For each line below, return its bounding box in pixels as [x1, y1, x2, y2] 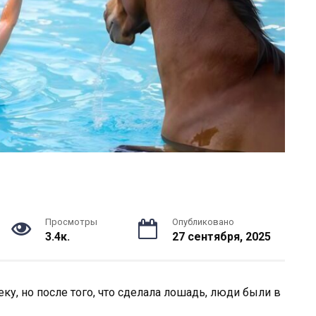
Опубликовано [171, 217, 234, 228]
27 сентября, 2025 [171, 230, 271, 244]
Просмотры [44, 217, 97, 228]
